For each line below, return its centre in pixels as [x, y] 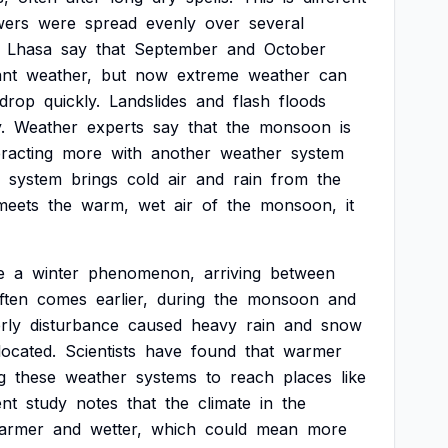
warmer [312, 351]
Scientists [100, 351]
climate [224, 403]
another [181, 153]
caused [155, 325]
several [276, 23]
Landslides [148, 101]
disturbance [74, 325]
